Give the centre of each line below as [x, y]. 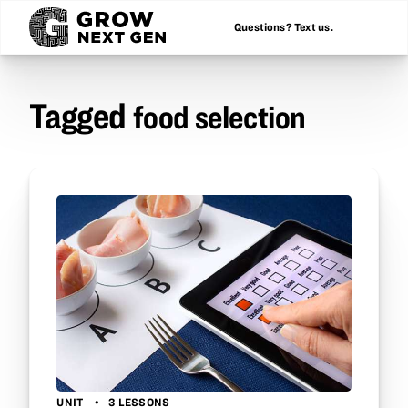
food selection [219, 116]
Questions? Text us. [283, 27]
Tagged [81, 115]
